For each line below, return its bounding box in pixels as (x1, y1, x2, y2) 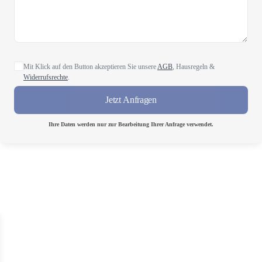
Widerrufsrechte (23, 73, 68, 81)
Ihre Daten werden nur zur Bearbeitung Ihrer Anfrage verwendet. (49, 121, 213, 127)
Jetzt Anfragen (105, 95, 157, 105)
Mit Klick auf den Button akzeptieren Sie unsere (23, 63, 157, 71)
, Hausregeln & (173, 63, 215, 71)
